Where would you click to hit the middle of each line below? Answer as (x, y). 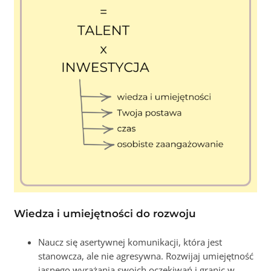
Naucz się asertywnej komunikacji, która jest (130, 242)
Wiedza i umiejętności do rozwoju (105, 214)
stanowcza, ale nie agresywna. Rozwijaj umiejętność (146, 256)
